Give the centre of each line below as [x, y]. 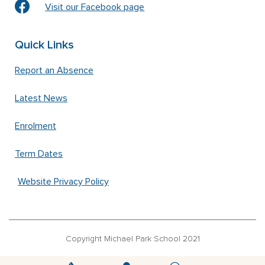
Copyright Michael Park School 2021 [132, 239]
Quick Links [44, 45]
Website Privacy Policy [63, 181]
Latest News [41, 98]
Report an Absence [54, 70]
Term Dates [39, 153]
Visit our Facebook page [95, 7]
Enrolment [35, 126]
